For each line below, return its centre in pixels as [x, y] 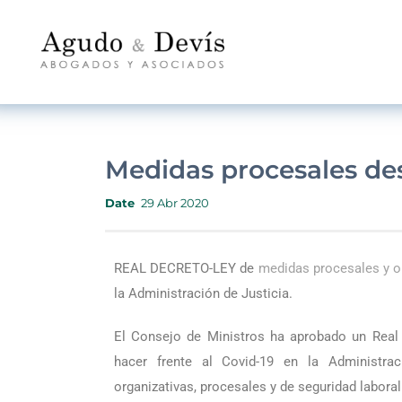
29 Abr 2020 [175, 203]
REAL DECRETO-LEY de [186, 268]
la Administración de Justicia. [203, 293]
